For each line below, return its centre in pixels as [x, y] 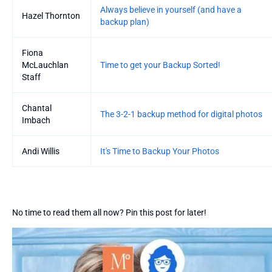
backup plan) [125, 22]
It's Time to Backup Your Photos [160, 151]
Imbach [36, 120]
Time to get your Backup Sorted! [160, 65]
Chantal [37, 108]
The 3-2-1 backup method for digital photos [181, 114]
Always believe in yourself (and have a [171, 9]
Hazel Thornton [51, 15]
